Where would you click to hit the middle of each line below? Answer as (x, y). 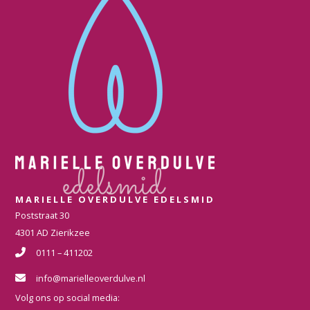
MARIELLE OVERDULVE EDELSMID (116, 199)
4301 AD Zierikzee (53, 232)
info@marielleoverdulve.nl (91, 278)
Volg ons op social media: (68, 297)
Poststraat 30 (43, 215)
